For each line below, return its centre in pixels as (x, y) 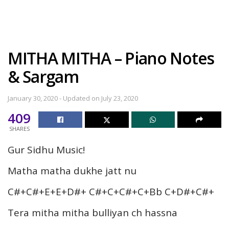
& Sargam (43, 76)
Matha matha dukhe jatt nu (72, 170)
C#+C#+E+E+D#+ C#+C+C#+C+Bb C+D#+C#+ (111, 191)
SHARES (19, 128)
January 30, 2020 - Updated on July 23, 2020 (73, 98)
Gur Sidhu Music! (46, 150)
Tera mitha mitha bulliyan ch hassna (93, 212)
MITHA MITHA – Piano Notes (111, 58)
